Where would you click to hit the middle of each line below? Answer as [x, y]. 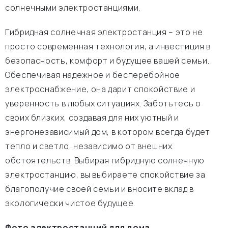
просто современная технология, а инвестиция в [108, 46]
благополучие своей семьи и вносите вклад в [99, 189]
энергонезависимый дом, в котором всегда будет [108, 132]
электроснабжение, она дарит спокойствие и [100, 89]
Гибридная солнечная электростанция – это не [104, 32]
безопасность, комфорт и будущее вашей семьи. [107, 61]
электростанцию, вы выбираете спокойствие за [105, 175]
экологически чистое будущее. [70, 203]
